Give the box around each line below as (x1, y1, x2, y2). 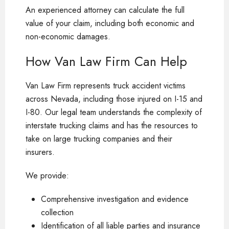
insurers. (26, 146, 55, 158)
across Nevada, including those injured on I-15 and (26, 93, 202, 105)
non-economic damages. (26, 30, 110, 42)
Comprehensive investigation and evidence (41, 193, 189, 205)
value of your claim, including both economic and (26, 17, 194, 29)
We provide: (26, 169, 69, 181)
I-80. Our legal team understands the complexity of (26, 106, 202, 118)
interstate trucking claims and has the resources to (26, 119, 198, 131)
